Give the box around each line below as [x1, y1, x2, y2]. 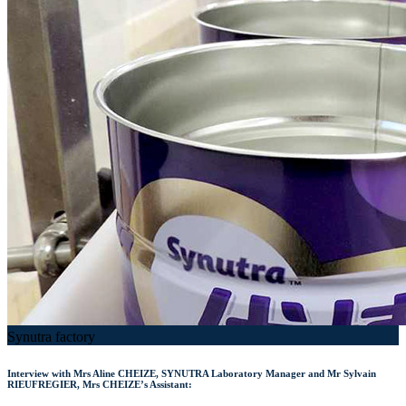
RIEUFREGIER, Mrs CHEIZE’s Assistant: [7, 378, 192, 390]
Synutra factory [7, 328, 95, 344]
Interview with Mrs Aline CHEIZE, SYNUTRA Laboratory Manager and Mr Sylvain [7, 367, 376, 379]
